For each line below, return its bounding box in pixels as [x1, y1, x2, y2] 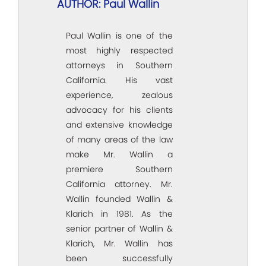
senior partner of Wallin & [66, 222, 173, 235]
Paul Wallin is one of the [66, 29, 173, 42]
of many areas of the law [66, 133, 173, 145]
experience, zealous [66, 88, 173, 101]
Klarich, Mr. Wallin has [66, 237, 173, 249]
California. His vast [66, 74, 173, 86]
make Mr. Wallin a [66, 148, 173, 160]
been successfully [66, 252, 173, 264]
